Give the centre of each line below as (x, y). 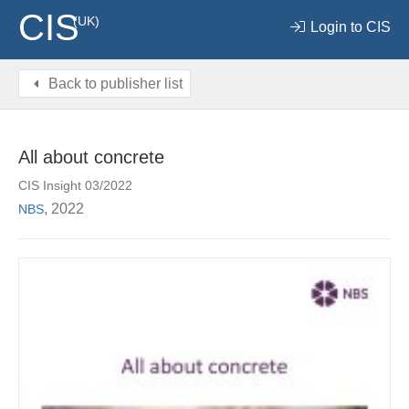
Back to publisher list (114, 84)
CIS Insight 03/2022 (75, 185)
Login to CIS (349, 27)
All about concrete (91, 157)
